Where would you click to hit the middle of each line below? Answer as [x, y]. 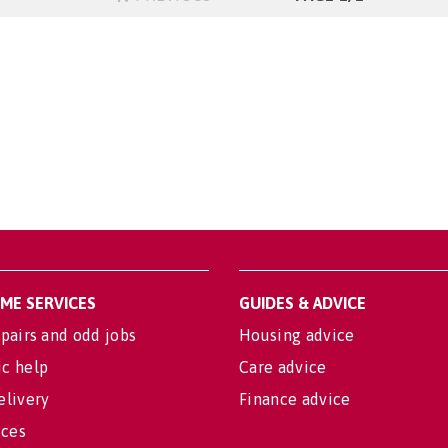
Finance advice [295, 399]
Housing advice [297, 335]
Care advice [283, 367]
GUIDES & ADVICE [302, 303]
